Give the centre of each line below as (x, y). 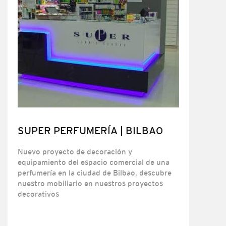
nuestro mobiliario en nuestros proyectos (90, 183)
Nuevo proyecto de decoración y (75, 152)
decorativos (38, 194)
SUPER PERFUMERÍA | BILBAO (90, 130)
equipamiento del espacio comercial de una (94, 162)
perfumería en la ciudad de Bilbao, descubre (95, 173)
